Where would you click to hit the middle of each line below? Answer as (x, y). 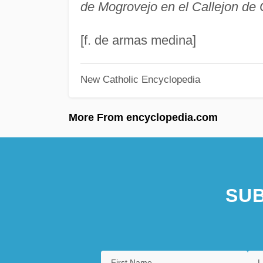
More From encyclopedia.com (143, 117)
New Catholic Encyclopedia (140, 80)
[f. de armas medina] (138, 40)
